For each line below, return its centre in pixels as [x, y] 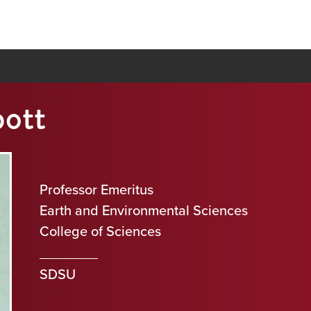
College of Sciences [100, 231]
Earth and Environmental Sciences [143, 210]
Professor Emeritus [96, 190]
